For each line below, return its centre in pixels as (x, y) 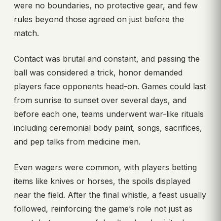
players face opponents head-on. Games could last (110, 86)
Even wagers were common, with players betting (105, 167)
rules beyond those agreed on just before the (99, 19)
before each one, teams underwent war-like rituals (109, 114)
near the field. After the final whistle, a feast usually (110, 195)
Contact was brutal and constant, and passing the (107, 58)
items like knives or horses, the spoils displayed (102, 181)
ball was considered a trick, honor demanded (98, 72)
